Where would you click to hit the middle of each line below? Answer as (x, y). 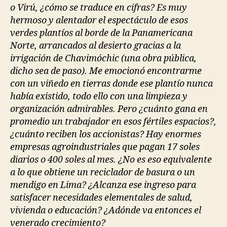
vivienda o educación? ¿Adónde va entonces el (106, 211)
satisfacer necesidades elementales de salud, (101, 198)
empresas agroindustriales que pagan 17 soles (105, 147)
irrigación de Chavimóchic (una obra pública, (103, 59)
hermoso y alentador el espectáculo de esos (99, 21)
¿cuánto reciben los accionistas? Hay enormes (106, 135)
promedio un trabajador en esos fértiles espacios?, (113, 122)
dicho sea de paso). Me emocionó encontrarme (106, 71)
